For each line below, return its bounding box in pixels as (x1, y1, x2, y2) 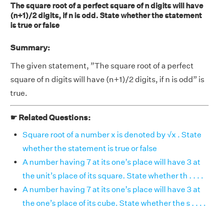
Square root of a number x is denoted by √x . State (22, 130, 201, 139)
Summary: (10, 43, 50, 52)
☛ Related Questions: (10, 113, 90, 122)
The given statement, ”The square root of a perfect (10, 61, 194, 70)
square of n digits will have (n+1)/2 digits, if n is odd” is (10, 75, 204, 84)
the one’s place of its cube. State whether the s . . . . (22, 198, 206, 208)
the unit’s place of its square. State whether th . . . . (22, 171, 203, 180)
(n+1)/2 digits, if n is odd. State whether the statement (10, 11, 202, 20)
